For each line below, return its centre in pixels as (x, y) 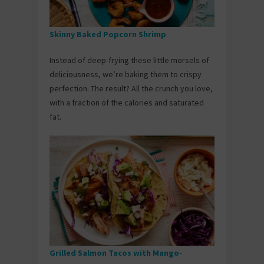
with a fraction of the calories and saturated (127, 102)
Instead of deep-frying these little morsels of (129, 60)
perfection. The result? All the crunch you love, (131, 88)
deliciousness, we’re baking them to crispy (126, 74)
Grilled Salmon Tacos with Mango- (116, 253)
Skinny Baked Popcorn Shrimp (108, 34)
